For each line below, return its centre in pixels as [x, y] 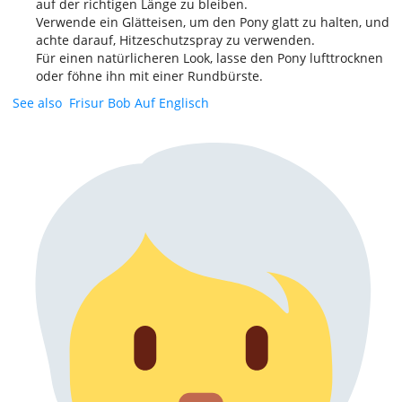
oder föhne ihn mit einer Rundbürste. [149, 76]
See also [37, 103]
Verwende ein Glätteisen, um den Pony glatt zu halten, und [213, 22]
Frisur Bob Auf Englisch [139, 103]
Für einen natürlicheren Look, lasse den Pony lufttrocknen [210, 58]
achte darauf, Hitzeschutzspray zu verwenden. [175, 40]
